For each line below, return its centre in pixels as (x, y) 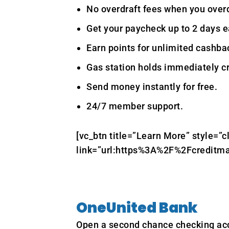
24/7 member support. (135, 106)
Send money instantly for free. (152, 87)
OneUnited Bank (137, 208)
